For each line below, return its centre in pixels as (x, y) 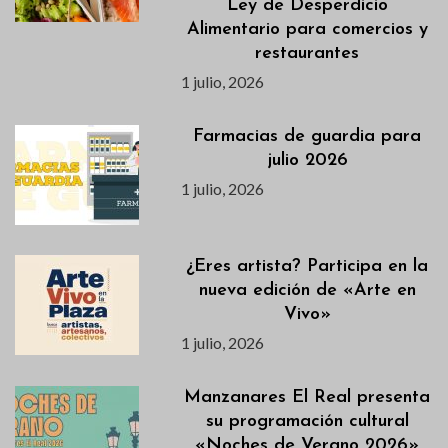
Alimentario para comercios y (307, 29)
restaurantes (307, 53)
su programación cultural (307, 421)
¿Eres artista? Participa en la (307, 266)
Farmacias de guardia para (307, 136)
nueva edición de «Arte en (307, 290)
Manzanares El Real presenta (307, 397)
